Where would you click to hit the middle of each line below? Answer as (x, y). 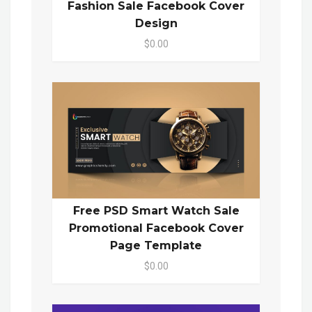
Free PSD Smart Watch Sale (156, 211)
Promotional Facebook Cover (156, 228)
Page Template (156, 246)
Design (156, 23)
